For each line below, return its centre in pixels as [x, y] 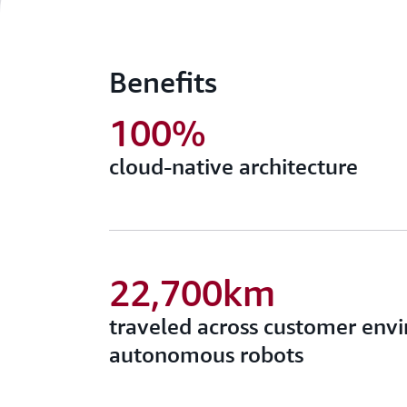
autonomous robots [206, 354]
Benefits [163, 82]
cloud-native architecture [233, 166]
